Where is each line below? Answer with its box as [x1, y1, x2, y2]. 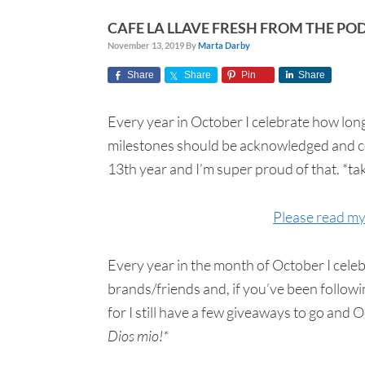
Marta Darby [198, 40, 250, 51]
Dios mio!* [108, 327, 169, 345]
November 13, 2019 [108, 40, 184, 51]
